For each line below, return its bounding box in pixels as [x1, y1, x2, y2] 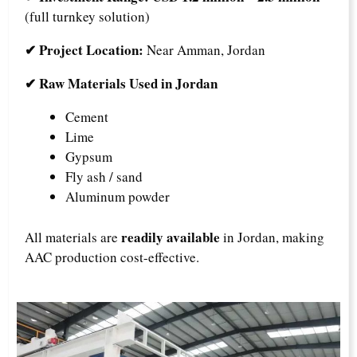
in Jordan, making [220, 227, 324, 246]
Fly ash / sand [65, 167, 143, 186]
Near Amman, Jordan [143, 41, 265, 59]
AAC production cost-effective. [25, 247, 199, 266]
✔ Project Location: [25, 40, 143, 60]
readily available [121, 226, 220, 247]
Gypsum [65, 147, 112, 166]
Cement [65, 108, 108, 126]
